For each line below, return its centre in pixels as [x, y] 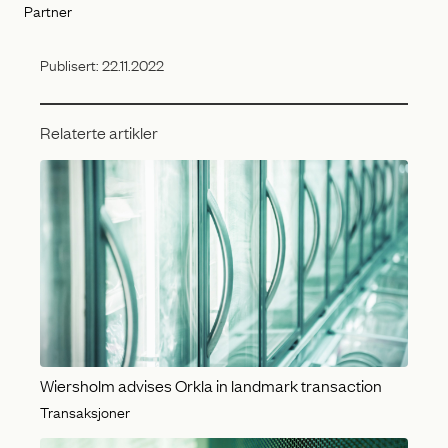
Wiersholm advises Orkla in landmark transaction [211, 384]
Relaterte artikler [99, 131]
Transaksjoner [85, 410]
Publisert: [71, 64]
